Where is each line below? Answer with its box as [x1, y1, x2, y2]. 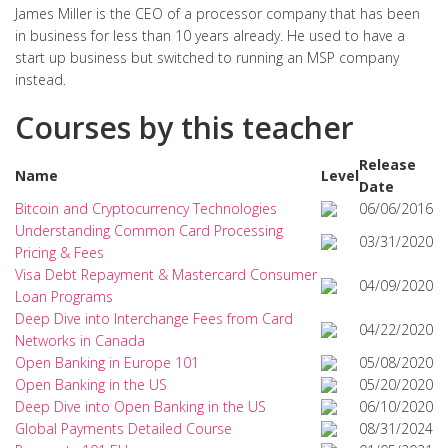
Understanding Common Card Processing [15, 221, 283, 240]
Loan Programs [15, 287, 113, 306]
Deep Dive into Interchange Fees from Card [15, 309, 293, 328]
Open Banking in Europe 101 [15, 353, 199, 372]
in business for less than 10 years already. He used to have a [15, 26, 405, 45]
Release [359, 155, 416, 174]
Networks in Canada [15, 331, 145, 350]
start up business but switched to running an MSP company [15, 48, 399, 67]
